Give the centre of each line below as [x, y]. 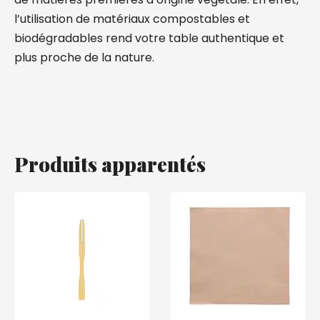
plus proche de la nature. [84, 57]
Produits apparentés [110, 164]
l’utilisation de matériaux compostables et [132, 19]
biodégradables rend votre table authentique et [149, 38]
